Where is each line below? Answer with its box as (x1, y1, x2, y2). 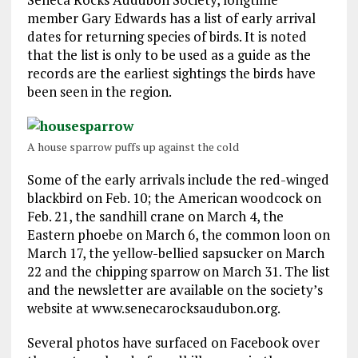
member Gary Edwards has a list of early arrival (26, 8, 316, 27)
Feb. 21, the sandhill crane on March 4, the (26, 206, 284, 225)
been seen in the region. (26, 82, 172, 101)
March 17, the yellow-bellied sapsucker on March (26, 243, 324, 262)
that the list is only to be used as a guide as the (26, 45, 311, 64)
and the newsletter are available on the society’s (26, 280, 323, 299)
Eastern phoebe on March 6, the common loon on (26, 225, 330, 244)
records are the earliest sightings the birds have (26, 63, 316, 82)
